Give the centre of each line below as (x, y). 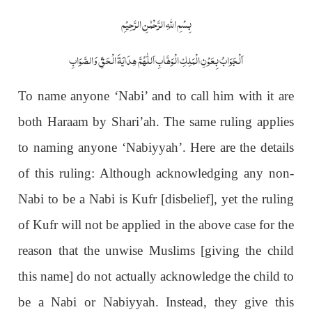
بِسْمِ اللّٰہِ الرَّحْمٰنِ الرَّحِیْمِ (156, 23)
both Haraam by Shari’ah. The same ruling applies (156, 121)
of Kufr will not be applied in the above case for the (156, 224)
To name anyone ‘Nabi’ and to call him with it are (156, 95)
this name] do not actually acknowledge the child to (156, 276)
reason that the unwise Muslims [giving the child (156, 250)
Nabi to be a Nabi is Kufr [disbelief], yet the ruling (156, 198)
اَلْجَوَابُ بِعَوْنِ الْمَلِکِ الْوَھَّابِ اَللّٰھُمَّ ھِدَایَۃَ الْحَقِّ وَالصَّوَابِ (156, 59)
